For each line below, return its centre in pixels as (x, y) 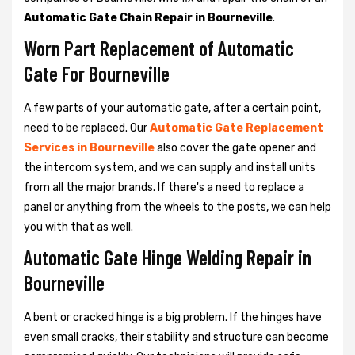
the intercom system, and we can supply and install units (170, 167)
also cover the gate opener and (235, 147)
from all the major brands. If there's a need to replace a (164, 187)
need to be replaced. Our (87, 128)
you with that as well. (78, 227)
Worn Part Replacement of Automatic (159, 48)
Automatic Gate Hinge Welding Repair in (168, 257)
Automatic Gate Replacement (237, 128)
